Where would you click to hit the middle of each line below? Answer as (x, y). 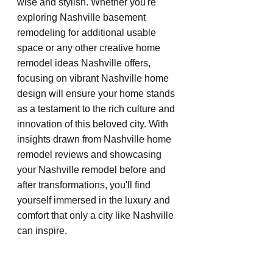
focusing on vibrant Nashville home (94, 78)
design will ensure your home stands (97, 93)
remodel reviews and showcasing (90, 154)
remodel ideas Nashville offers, (85, 63)
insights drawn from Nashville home (95, 139)
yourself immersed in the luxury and (95, 200)
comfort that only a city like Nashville (97, 215)
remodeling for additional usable (88, 32)
